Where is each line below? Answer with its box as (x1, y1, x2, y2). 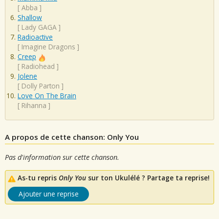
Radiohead (22, 62, 55, 71)
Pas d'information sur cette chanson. (5, 152, 119, 162)
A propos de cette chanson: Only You (5, 131, 139, 142)
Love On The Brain (18, 91, 76, 101)
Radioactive (18, 32, 53, 42)
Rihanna (22, 101, 46, 110)
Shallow (18, 13, 42, 22)
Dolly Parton (22, 81, 60, 91)
